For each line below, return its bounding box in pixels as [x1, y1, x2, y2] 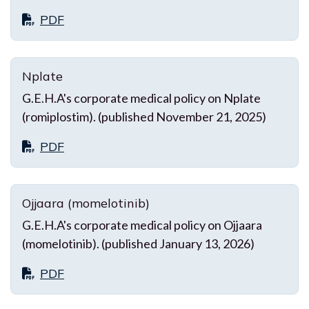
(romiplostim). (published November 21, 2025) [22, 108, 266, 124]
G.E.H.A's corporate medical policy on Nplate [22, 90, 261, 106]
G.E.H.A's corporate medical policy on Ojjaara [22, 217, 262, 232]
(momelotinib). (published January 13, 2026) [22, 235, 255, 251]
